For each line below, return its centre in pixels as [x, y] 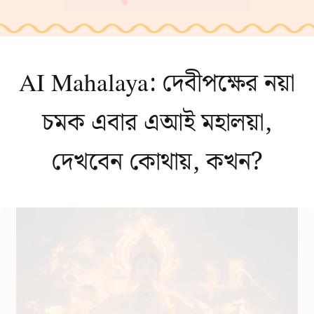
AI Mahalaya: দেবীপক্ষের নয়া [157, 84]
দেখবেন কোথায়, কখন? [157, 162]
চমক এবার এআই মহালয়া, [157, 123]
